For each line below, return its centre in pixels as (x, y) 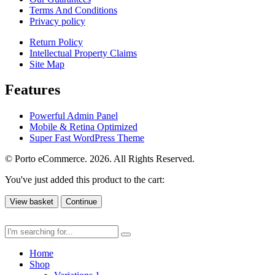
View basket (32, 202)
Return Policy (56, 42)
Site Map (47, 64)
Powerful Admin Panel (74, 116)
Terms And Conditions (73, 10)
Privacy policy (57, 21)
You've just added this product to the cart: (85, 180)
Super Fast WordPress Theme (87, 138)
